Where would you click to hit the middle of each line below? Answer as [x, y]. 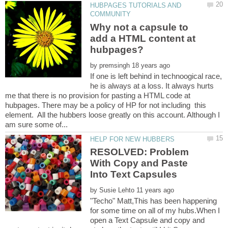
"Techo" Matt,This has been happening [154, 201]
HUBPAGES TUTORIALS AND [136, 6]
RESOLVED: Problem [140, 152]
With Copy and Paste [139, 163]
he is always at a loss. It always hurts [152, 85]
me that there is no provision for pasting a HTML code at [98, 95]
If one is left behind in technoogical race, [156, 76]
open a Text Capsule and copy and [148, 220]
